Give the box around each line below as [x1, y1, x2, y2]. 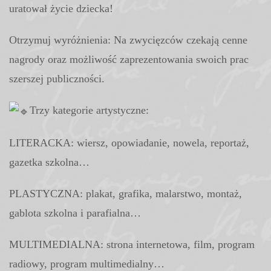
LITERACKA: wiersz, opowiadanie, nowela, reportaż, [9, 136, 249, 149]
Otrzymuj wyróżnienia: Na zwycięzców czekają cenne [9, 34, 247, 46]
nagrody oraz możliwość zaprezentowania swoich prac [9, 53, 249, 65]
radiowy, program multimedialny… [9, 257, 165, 270]
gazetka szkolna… [9, 155, 90, 168]
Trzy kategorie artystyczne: [30, 104, 149, 116]
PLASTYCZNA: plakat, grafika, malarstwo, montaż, [9, 187, 242, 200]
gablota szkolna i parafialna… [9, 206, 141, 219]
